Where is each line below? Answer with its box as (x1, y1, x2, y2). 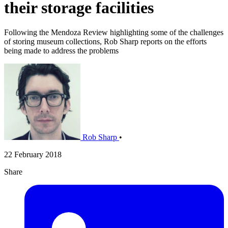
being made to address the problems (4, 46, 119, 55)
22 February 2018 (4, 150, 62, 159)
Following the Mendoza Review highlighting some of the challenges (4, 28, 223, 37)
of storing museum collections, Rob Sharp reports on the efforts (4, 37, 207, 46)
